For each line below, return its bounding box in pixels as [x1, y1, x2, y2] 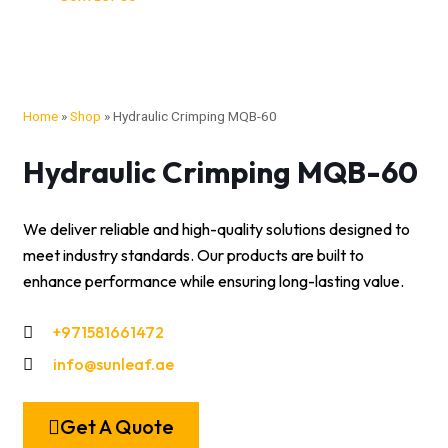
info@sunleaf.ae [53, 354, 175, 374]
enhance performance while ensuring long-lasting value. [23, 271, 404, 291]
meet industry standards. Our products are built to [23, 245, 364, 265]
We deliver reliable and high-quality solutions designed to [23, 219, 410, 239]
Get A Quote [60, 414, 174, 439]
